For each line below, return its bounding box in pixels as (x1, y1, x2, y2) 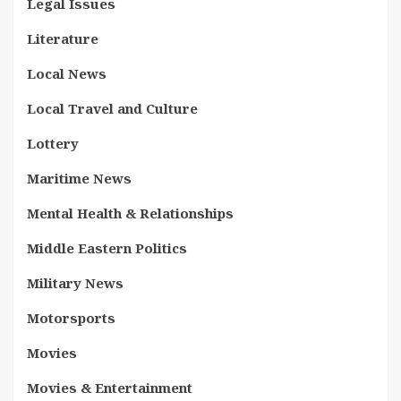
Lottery (27, 133, 79, 152)
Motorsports (27, 308, 115, 327)
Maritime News (27, 168, 132, 187)
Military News (27, 273, 124, 292)
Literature (27, 29, 98, 47)
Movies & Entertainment (27, 378, 192, 397)
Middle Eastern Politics (27, 238, 187, 257)
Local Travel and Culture (27, 98, 198, 117)
